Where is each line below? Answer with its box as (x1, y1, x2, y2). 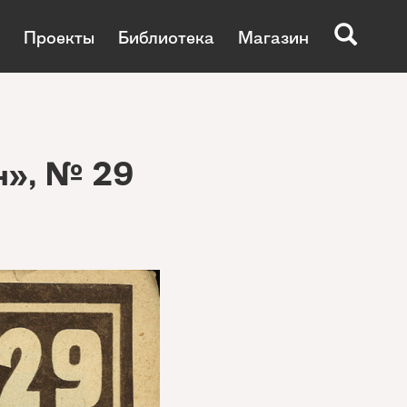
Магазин (238, 25, 309, 49)
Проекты (24, 25, 94, 49)
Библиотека (118, 25, 214, 49)
